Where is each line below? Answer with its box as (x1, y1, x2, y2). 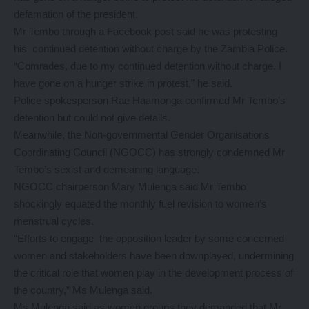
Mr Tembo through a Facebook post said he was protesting (14, 26, 277, 37)
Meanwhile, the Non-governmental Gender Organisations (14, 129, 270, 141)
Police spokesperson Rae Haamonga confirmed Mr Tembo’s (14, 94, 286, 106)
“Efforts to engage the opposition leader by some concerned (14, 232, 284, 244)
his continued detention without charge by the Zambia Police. (14, 43, 288, 54)
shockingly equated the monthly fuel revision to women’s (14, 198, 267, 210)
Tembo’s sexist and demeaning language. (14, 163, 199, 175)
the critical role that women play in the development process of (14, 267, 293, 279)
